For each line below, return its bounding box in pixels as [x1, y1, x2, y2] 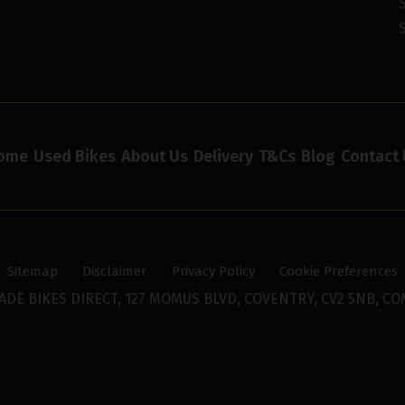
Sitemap [7, 262, 59, 279]
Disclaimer [82, 262, 147, 279]
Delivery [193, 146, 253, 167]
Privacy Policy [171, 262, 255, 279]
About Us [120, 146, 188, 167]
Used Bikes [33, 146, 116, 167]
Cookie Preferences [278, 262, 398, 279]
